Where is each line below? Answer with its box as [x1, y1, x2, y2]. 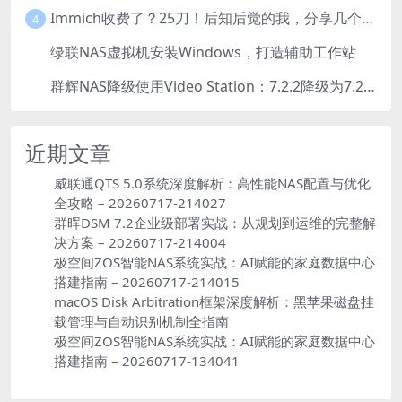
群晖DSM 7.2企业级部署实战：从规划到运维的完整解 [54, 213, 376, 232]
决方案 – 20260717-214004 [54, 232, 226, 251]
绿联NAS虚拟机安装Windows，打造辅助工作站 [49, 42, 356, 63]
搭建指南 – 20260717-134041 [54, 351, 240, 370]
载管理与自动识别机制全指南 [54, 311, 229, 330]
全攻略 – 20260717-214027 [54, 193, 226, 212]
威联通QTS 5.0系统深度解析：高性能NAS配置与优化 [54, 173, 371, 192]
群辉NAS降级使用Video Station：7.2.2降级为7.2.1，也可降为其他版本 [363, 76, 375, 97]
